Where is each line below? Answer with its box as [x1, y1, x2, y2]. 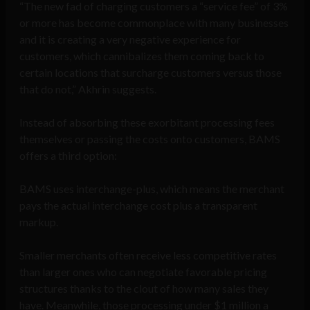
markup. [19, 215, 58, 229]
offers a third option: [19, 149, 117, 163]
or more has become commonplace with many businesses [19, 16, 289, 30]
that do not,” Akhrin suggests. [19, 82, 156, 96]
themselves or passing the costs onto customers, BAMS [19, 132, 280, 146]
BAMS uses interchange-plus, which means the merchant [19, 182, 284, 196]
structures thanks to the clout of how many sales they [19, 282, 268, 295]
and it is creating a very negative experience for [19, 33, 241, 46]
